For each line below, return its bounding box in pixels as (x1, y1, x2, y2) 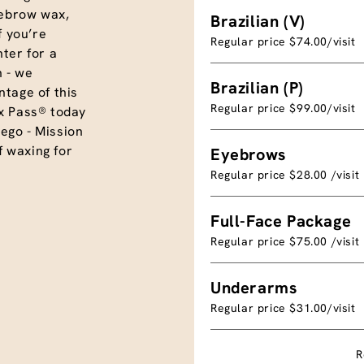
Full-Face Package (210, 210, 352, 232)
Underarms (210, 276, 297, 298)
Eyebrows (210, 143, 286, 165)
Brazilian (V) (210, 10, 305, 32)
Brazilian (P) (210, 76, 304, 98)
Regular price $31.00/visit (210, 300, 356, 315)
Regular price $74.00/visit (210, 33, 356, 49)
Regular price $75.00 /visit (210, 233, 360, 249)
